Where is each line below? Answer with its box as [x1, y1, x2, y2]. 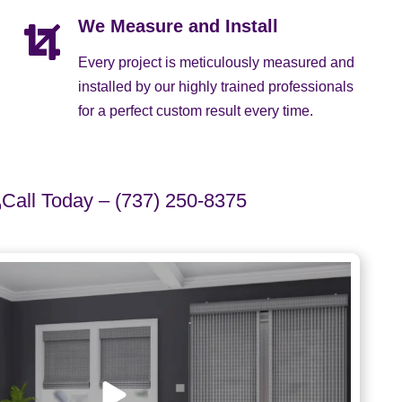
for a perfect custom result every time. [78, 102, 313, 118]
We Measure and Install [78, 15, 278, 36]
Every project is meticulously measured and [78, 54, 354, 70]
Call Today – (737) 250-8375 [2, 189, 248, 213]
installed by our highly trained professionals [78, 78, 354, 94]
